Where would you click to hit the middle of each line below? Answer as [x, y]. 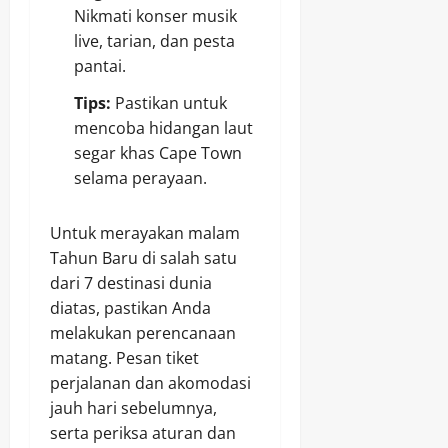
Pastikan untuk [169, 103]
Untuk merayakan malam [145, 233]
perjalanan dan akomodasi [150, 383]
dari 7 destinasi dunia [131, 283]
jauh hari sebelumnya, [133, 408]
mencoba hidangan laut [163, 128]
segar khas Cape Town [158, 153]
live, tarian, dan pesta [154, 41]
